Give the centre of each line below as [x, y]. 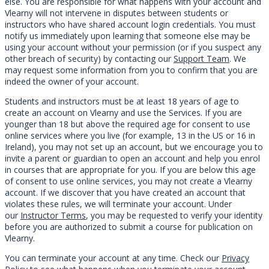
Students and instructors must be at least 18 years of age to [122, 101]
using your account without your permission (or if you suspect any [133, 47]
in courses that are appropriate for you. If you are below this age [130, 169]
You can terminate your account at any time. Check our [113, 258]
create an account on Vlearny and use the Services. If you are [123, 112]
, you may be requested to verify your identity [174, 215]
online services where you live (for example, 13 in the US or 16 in [130, 135]
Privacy [235, 258]
